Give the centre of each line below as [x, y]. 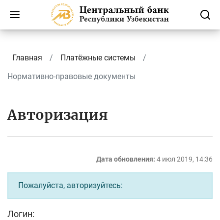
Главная [27, 58]
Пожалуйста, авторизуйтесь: [70, 186]
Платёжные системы [98, 58]
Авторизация [58, 115]
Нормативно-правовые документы [71, 76]
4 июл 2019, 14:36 [185, 159]
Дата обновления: [126, 159]
